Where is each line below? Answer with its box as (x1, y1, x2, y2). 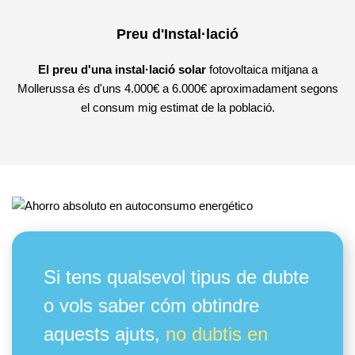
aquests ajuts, (44, 323, 166, 345)
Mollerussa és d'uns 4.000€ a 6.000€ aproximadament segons (17, 82, 338, 95)
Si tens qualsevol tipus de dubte (44, 266, 309, 288)
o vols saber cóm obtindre (44, 295, 259, 316)
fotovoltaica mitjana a (205, 63, 318, 76)
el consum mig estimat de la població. (80, 101, 275, 114)
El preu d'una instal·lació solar (37, 63, 206, 76)
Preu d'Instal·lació (116, 26, 239, 42)
